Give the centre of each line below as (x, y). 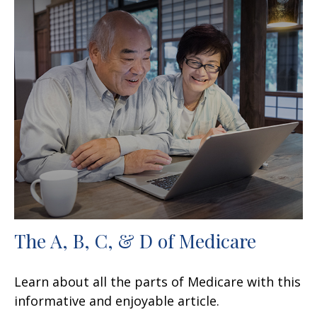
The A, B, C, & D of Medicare (135, 240)
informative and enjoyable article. (117, 300)
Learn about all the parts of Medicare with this (157, 281)
